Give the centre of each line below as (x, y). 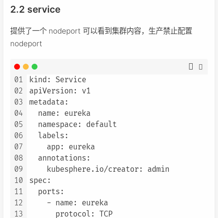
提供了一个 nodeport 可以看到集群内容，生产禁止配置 (101, 31)
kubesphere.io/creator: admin (99, 169)
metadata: (49, 102)
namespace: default (73, 125)
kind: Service (58, 80)
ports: (47, 192)
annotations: (60, 158)
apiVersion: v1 (60, 91)
